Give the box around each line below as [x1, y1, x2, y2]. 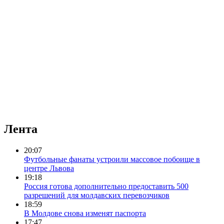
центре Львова [24, 163, 74, 172]
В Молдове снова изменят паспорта [24, 208, 146, 217]
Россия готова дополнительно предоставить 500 [24, 181, 188, 190]
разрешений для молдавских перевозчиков [24, 190, 169, 199]
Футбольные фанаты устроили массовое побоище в [24, 154, 200, 163]
